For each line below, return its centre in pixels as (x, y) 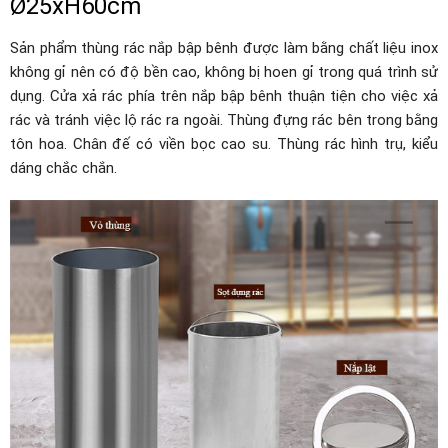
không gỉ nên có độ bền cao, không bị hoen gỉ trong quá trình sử (224, 72)
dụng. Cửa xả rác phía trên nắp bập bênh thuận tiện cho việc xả (224, 96)
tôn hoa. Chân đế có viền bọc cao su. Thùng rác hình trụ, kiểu (224, 144)
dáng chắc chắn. (63, 168)
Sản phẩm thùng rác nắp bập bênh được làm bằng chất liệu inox (224, 48)
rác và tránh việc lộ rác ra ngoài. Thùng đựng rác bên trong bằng (224, 120)
